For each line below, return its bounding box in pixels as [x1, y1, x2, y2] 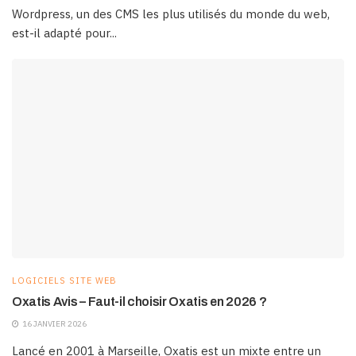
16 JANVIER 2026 [21, 319, 87, 330]
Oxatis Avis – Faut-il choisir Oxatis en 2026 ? [12, 295, 267, 309]
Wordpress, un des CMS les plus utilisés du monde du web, [12, 6, 330, 22]
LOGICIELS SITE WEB [12, 275, 117, 287]
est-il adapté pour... [12, 25, 117, 41]
